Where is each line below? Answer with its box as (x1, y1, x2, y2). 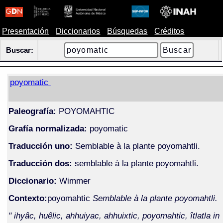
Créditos (154, 27, 185, 35)
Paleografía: (8, 106, 56, 116)
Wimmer (59, 175, 91, 186)
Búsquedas (107, 27, 148, 35)
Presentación (2, 27, 49, 35)
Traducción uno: (8, 140, 73, 151)
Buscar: (6, 46, 34, 54)
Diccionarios (56, 27, 101, 35)
